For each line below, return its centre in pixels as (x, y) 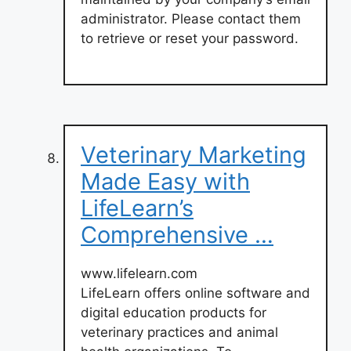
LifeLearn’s (137, 208)
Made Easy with (165, 181)
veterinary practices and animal (179, 332)
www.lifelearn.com (139, 273)
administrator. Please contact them (191, 18)
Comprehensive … (177, 235)
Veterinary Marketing (194, 155)
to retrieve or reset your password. (190, 38)
